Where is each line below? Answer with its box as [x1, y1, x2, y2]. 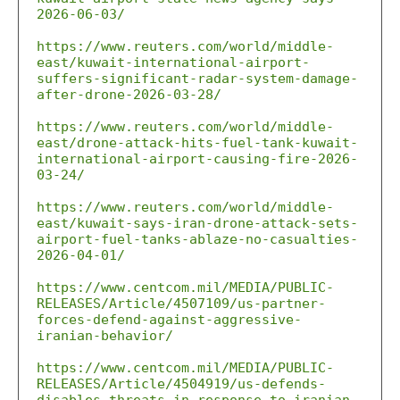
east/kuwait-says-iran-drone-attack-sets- [37, 215, 358, 231]
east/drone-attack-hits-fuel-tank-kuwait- [37, 135, 358, 151]
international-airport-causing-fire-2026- [37, 151, 358, 167]
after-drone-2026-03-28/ [37, 87, 221, 103]
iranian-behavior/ [37, 328, 173, 344]
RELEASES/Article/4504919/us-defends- [37, 376, 326, 392]
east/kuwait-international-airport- [37, 54, 310, 71]
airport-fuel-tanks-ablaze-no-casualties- [37, 231, 358, 247]
